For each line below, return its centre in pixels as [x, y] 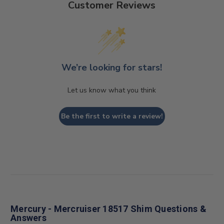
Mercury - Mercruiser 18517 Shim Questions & [108, 208]
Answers [28, 217]
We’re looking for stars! [112, 67]
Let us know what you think [112, 90]
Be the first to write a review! [112, 116]
